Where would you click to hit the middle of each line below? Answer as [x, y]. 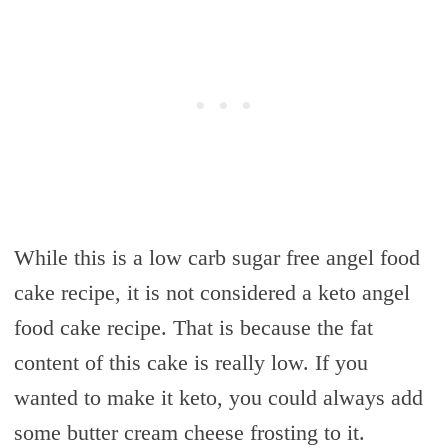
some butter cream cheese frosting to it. [189, 432]
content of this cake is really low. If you [190, 362]
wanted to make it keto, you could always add [218, 397]
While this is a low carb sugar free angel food [216, 257]
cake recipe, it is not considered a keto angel [211, 292]
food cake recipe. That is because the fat [193, 327]
